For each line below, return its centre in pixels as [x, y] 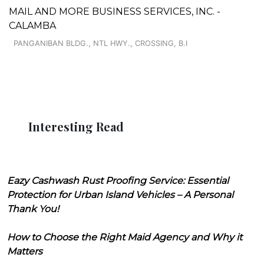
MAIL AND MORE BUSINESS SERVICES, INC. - [115, 11]
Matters [25, 251]
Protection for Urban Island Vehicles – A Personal [120, 194]
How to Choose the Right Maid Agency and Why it [125, 237]
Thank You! [33, 209]
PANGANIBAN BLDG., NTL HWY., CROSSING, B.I [100, 43]
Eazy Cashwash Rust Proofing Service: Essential [118, 180]
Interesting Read [76, 126]
